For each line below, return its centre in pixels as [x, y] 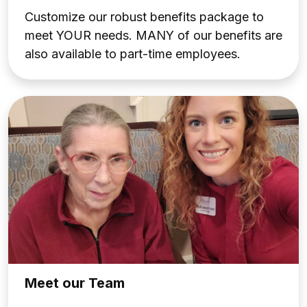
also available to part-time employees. [133, 54]
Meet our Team [75, 283]
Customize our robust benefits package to [144, 17]
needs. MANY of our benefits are [187, 36]
